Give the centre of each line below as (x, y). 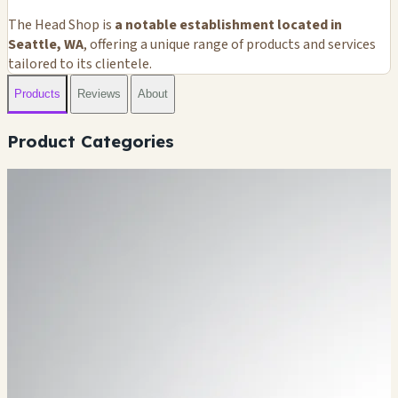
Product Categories (91, 141)
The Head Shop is (61, 24)
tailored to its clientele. (80, 64)
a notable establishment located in (228, 24)
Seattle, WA (46, 44)
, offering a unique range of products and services (230, 44)
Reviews (99, 94)
